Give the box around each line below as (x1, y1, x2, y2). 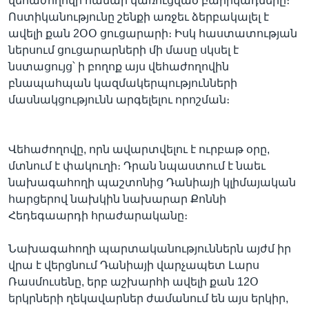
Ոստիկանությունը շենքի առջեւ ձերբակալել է (8, 11, 269, 23)
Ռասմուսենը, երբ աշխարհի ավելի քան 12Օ (8, 276, 259, 288)
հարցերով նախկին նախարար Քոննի (8, 193, 226, 205)
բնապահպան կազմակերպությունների (8, 77, 237, 89)
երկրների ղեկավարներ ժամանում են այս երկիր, (8, 292, 288, 304)
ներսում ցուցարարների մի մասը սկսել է (8, 44, 239, 56)
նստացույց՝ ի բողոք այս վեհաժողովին (8, 61, 229, 72)
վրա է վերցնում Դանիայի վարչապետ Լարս (8, 259, 259, 271)
